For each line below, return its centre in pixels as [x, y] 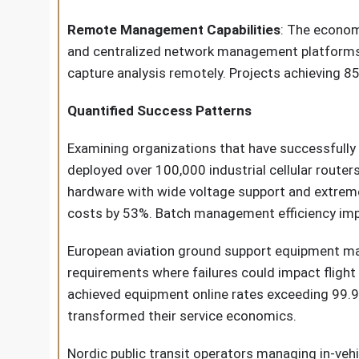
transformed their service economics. [182, 316]
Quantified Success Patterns [159, 111]
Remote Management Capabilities [174, 30]
